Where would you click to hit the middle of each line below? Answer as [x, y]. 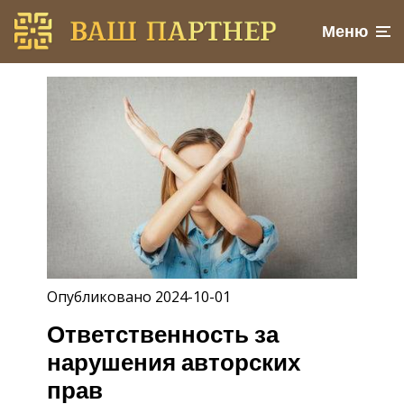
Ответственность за [163, 335]
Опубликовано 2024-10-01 [139, 296]
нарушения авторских [174, 363]
